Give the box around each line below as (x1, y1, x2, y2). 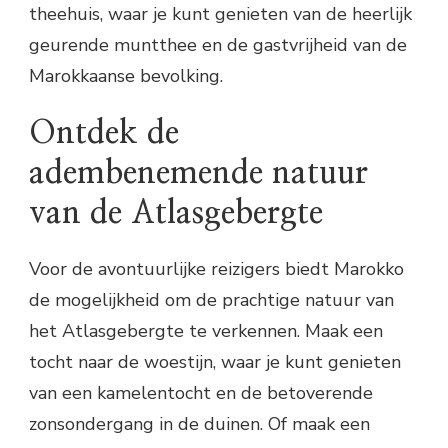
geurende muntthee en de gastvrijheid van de (29, 33, 407, 58)
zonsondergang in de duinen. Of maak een (29, 411, 370, 436)
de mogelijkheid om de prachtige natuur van (29, 287, 394, 312)
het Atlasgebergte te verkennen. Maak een (29, 318, 383, 343)
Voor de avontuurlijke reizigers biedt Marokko (29, 256, 404, 281)
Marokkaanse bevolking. (29, 64, 223, 89)
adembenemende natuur (29, 157, 368, 190)
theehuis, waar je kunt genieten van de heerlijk (29, 2, 412, 27)
